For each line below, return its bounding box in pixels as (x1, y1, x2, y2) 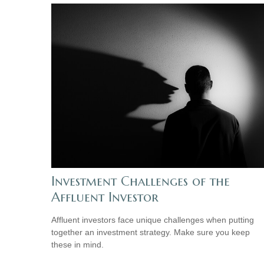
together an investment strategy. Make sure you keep (51, 227, 250, 237)
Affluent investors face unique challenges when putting (51, 214, 254, 225)
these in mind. (51, 239, 104, 249)
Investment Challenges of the (51, 173, 230, 189)
